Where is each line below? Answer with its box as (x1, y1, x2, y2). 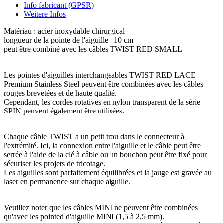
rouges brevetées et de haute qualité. (4, 88, 117, 97)
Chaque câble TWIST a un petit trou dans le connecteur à (4, 132, 184, 141)
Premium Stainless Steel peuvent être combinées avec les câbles (4, 79, 203, 88)
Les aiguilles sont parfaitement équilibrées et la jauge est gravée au (4, 168, 212, 177)
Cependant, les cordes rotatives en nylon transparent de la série (4, 97, 200, 106)
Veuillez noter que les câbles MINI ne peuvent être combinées (4, 203, 198, 212)
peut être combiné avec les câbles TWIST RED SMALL (4, 44, 182, 53)
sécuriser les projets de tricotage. (4, 159, 105, 168)
